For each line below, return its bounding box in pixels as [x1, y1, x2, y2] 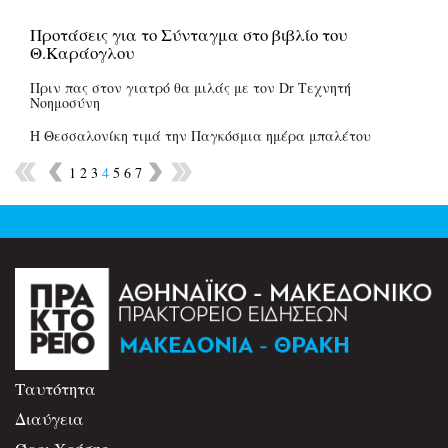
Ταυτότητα [15, 376, 96, 400]
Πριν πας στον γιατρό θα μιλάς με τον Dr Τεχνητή [30, 77, 351, 97]
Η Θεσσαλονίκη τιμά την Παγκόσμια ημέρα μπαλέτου [30, 125, 371, 145]
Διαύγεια [15, 406, 84, 430]
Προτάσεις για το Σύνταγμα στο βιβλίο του [30, 22, 347, 46]
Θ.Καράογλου [30, 40, 134, 64]
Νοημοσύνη [30, 92, 100, 112]
